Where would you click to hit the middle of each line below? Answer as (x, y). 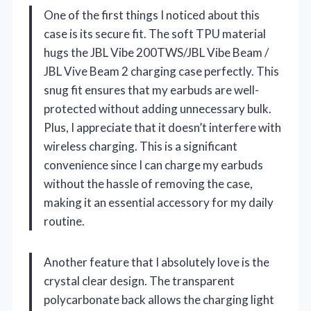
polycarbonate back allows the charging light (159, 299)
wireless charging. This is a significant (141, 146)
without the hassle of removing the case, (148, 183)
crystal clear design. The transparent (139, 280)
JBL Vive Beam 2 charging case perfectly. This (161, 71)
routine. (64, 221)
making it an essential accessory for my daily (159, 202)
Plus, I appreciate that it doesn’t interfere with (162, 127)
